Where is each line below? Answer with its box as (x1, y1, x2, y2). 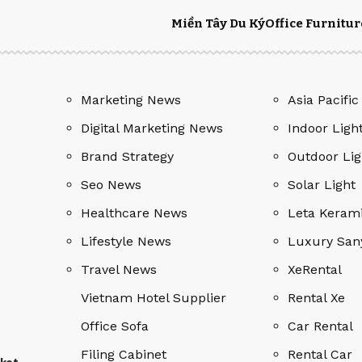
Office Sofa (81, 318, 149, 335)
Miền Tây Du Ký (171, 16, 265, 32)
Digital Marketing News (81, 120, 223, 137)
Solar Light (288, 177, 356, 193)
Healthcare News (81, 205, 187, 221)
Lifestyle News (81, 234, 171, 250)
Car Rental (288, 318, 353, 335)
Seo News (81, 177, 141, 193)
